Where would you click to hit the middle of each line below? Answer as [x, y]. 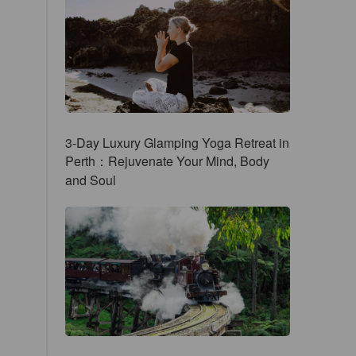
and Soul [90, 180]
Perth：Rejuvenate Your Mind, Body [167, 161]
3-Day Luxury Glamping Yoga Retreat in [177, 143]
